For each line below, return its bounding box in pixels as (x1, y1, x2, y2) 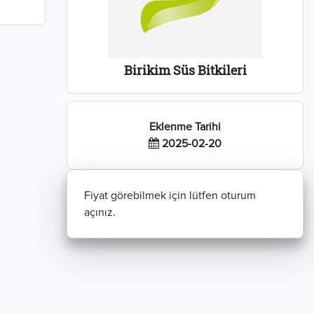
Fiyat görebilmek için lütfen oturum (84, 189, 256, 203)
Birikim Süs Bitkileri (123, 62, 247, 78)
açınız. (84, 205, 116, 219)
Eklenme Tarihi (149, 120, 221, 134)
